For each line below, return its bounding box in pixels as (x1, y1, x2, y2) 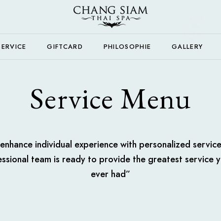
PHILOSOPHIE (103, 42, 151, 51)
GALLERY (172, 42, 203, 51)
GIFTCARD (47, 42, 83, 51)
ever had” (91, 168, 130, 181)
